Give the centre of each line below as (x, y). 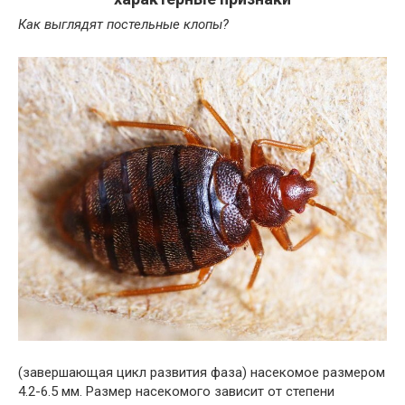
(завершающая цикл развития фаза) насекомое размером (202, 373)
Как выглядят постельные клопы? (123, 25)
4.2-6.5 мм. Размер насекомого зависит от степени (176, 392)
